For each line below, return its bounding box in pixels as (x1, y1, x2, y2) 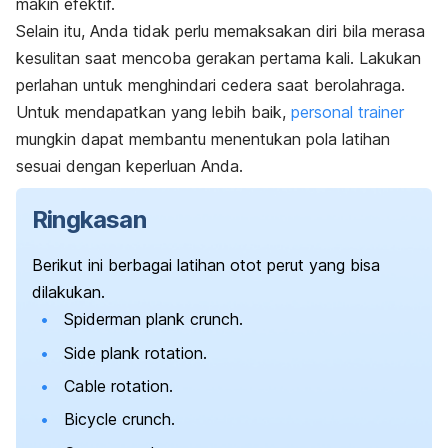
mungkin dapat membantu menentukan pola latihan (16, 129, 390, 150)
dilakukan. (32, 282, 105, 303)
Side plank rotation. (64, 342, 207, 363)
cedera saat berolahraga (221, 75, 401, 96)
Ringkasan (32, 205, 146, 235)
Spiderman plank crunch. (64, 309, 243, 330)
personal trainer (291, 102, 404, 123)
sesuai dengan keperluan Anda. (16, 156, 243, 177)
